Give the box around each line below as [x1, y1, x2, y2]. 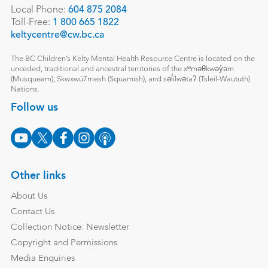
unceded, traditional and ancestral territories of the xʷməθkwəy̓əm [11, 65, 234, 74]
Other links [11, 169, 66, 182]
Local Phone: [11, 5, 68, 16]
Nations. [11, 86, 39, 94]
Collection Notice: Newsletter [11, 223, 129, 233]
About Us [11, 192, 47, 202]
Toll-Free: [11, 18, 53, 28]
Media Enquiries [11, 254, 75, 264]
